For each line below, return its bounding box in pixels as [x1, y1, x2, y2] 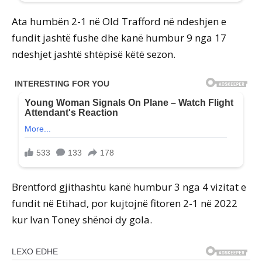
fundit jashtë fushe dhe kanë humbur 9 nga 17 [12, 31, 226, 45]
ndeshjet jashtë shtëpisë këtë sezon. [12, 47, 175, 61]
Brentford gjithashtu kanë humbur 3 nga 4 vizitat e [12, 180, 246, 194]
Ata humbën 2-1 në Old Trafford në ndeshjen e [12, 15, 226, 29]
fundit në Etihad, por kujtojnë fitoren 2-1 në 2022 [12, 196, 237, 211]
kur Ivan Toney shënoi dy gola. [12, 213, 152, 227]
